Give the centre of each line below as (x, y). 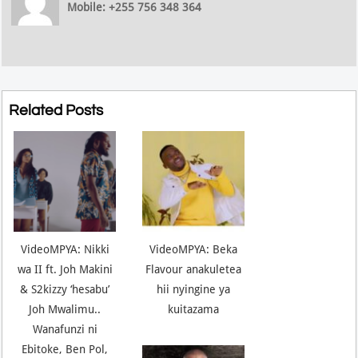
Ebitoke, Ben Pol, (65, 350)
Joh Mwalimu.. (65, 310)
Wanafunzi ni (65, 330)
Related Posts (56, 111)
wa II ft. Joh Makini (65, 270)
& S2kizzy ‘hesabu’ (65, 290)
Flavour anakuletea (194, 270)
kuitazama (194, 310)
